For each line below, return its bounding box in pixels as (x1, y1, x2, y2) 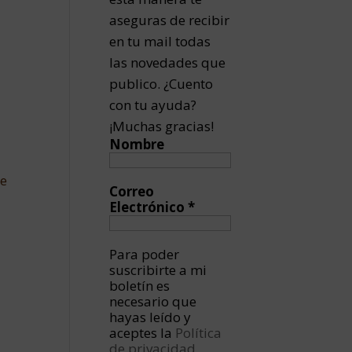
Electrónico (109, 198, 189, 216)
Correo (109, 182, 155, 200)
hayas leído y (109, 308, 192, 326)
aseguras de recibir (109, 11, 230, 29)
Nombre (109, 135, 165, 153)
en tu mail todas (109, 32, 211, 50)
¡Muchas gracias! (109, 117, 214, 135)
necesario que (109, 292, 197, 310)
